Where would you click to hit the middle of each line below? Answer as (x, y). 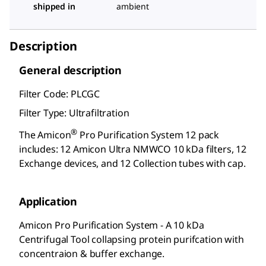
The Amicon (45, 135)
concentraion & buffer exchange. (92, 254)
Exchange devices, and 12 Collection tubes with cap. (132, 164)
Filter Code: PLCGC (60, 94)
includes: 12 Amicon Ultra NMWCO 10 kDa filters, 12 (133, 149)
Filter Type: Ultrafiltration (74, 113)
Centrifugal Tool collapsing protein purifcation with (132, 240)
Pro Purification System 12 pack (148, 135)
